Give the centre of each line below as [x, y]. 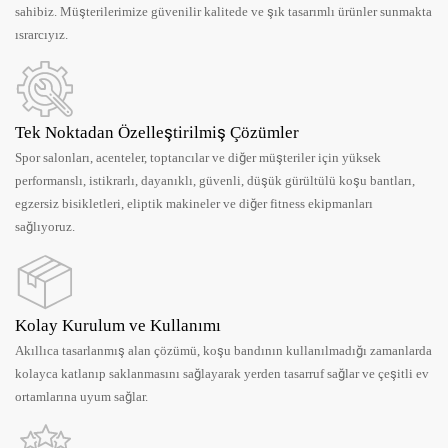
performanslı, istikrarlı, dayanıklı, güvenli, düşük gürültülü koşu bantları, [215, 181]
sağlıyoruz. [45, 227]
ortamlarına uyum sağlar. [81, 396]
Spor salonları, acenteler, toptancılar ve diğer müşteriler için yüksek [198, 158]
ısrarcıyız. [41, 34]
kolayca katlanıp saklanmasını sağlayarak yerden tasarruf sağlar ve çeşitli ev [222, 373]
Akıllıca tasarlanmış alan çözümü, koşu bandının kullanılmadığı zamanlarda [223, 350]
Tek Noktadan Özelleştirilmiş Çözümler [157, 132]
